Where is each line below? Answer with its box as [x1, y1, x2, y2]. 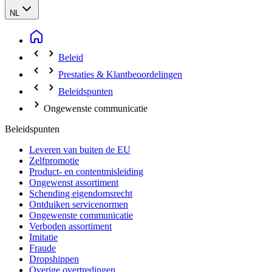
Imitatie [29, 232, 58, 242]
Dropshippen [29, 254, 79, 264]
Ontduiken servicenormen [29, 199, 128, 209]
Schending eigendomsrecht [29, 188, 132, 199]
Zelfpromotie [29, 155, 79, 166]
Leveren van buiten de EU [29, 144, 131, 155]
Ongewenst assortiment [29, 177, 118, 188]
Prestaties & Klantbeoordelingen [58, 69, 182, 80]
